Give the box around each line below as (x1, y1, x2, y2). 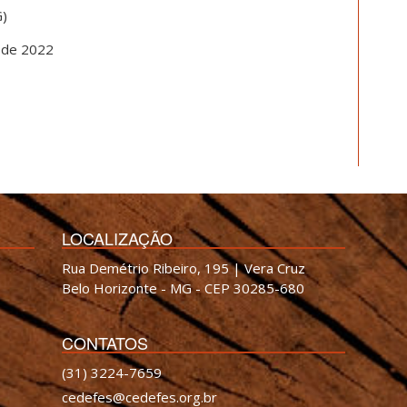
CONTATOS (62, 331, 149, 354)
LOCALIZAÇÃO (62, 226, 174, 250)
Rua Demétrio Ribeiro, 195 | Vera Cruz (62, 259, 306, 277)
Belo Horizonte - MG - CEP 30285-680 (62, 279, 305, 297)
